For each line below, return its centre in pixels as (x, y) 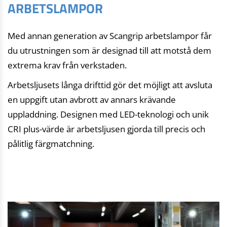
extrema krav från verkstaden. (67, 65)
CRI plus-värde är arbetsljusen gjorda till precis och (106, 129)
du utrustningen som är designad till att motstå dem (109, 51)
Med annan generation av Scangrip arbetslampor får (110, 36)
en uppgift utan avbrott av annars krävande (92, 100)
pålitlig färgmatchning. (51, 144)
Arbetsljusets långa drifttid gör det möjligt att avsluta (110, 85)
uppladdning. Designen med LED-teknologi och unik (108, 115)
